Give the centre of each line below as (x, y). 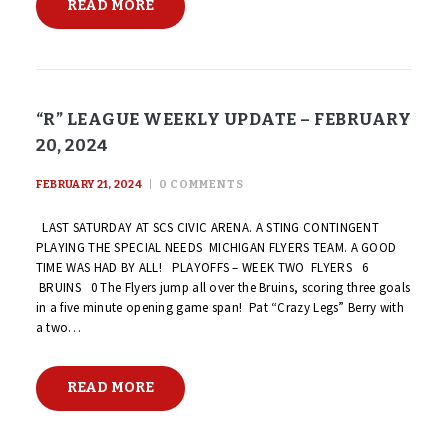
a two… (58, 328)
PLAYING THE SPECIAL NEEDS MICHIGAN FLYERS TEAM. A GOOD (216, 248)
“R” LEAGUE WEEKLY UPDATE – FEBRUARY (223, 119)
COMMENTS (207, 184)
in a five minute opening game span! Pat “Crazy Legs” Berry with (220, 308)
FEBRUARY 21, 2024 (88, 184)
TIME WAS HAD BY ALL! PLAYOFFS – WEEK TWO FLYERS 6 (205, 268)
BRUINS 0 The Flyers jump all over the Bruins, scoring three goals (223, 288)
